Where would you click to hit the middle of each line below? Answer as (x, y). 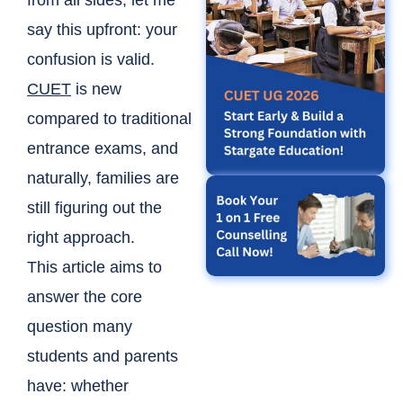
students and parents (103, 357)
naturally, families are (103, 179)
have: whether (78, 386)
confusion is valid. (91, 60)
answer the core (85, 297)
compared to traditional (109, 119)
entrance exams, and (103, 149)
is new (96, 90)
